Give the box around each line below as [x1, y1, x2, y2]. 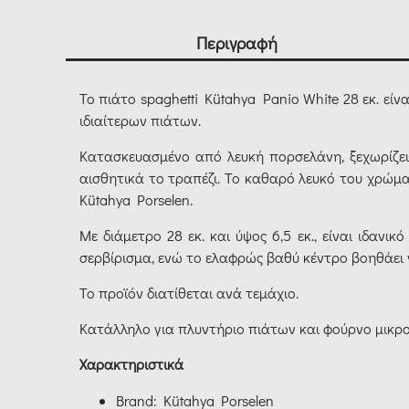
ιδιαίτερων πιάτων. [79, 110, 201, 131]
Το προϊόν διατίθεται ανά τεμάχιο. [79, 283, 299, 303]
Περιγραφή [196, 31, 278, 55]
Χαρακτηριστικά [79, 354, 184, 374]
